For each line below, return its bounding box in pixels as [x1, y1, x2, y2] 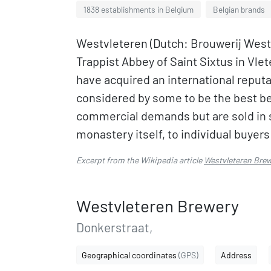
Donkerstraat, [76, 220, 153, 235]
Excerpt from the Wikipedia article [76, 155, 204, 165]
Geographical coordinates [82, 250, 178, 260]
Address [221, 250, 252, 260]
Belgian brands [213, 4, 265, 15]
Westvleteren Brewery [76, 195, 239, 216]
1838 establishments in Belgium [83, 4, 194, 15]
